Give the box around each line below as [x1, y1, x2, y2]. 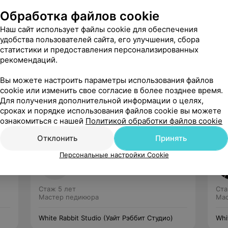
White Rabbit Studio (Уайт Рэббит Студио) [39, 214, 173, 222]
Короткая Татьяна [77, 150, 142, 160]
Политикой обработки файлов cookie [85, 116, 222, 126]
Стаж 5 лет [39, 185, 76, 193]
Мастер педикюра [39, 193, 99, 201]
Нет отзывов [77, 161, 119, 169]
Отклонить [37, 133, 77, 143]
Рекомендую [91, 64, 138, 73]
